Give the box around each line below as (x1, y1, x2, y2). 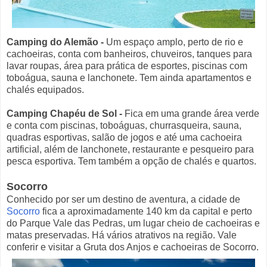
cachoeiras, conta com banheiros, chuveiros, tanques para (7, 48, 252, 59)
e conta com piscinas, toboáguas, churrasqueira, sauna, (7, 120, 241, 131)
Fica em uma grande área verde (122, 108, 259, 119)
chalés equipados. (7, 84, 84, 95)
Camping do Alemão (7, 36, 98, 47)
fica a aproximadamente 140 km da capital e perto (40, 206, 252, 216)
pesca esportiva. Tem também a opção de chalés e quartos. (7, 156, 256, 166)
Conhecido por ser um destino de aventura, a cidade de (7, 194, 240, 204)
